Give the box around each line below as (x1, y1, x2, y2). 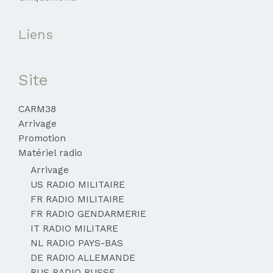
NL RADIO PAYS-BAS (30, 238, 123, 249)
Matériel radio (18, 147, 82, 159)
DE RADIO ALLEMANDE (30, 252, 135, 264)
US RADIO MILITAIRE (30, 179, 125, 191)
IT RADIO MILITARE (30, 223, 118, 235)
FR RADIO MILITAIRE (30, 194, 124, 205)
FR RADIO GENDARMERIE (30, 208, 146, 220)
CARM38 (18, 104, 56, 115)
